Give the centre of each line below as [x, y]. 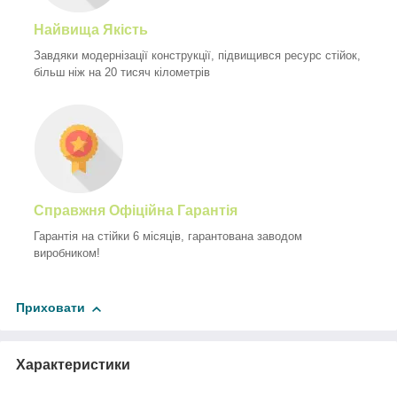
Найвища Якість [94, 30]
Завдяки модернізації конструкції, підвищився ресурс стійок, [197, 56]
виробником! [67, 253]
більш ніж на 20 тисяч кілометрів [122, 73]
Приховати [51, 308]
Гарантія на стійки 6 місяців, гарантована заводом [168, 237]
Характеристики [73, 365]
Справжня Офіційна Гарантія [136, 211]
